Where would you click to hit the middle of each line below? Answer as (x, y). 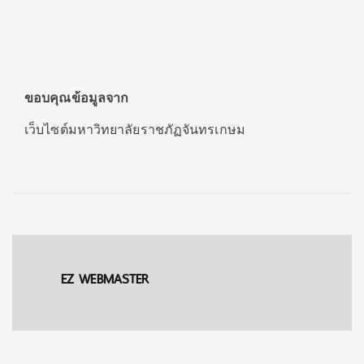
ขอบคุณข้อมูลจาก (77, 98)
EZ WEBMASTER (105, 279)
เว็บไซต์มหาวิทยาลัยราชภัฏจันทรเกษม (135, 130)
